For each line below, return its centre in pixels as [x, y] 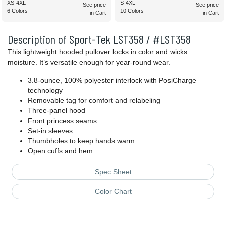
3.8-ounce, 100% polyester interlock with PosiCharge [112, 80]
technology [45, 91]
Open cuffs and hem [60, 151]
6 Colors [17, 11]
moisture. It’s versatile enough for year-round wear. [89, 62]
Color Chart [113, 191]
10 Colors [132, 11]
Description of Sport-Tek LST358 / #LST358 [99, 39]
